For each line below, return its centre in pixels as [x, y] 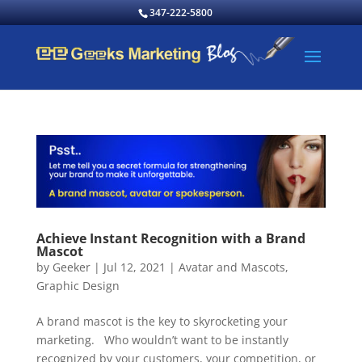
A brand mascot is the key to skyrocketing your [162, 321]
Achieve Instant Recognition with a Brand [170, 238]
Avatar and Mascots [232, 267]
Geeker [71, 267]
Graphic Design [78, 285]
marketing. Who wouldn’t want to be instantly [162, 339]
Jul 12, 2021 [134, 267]
